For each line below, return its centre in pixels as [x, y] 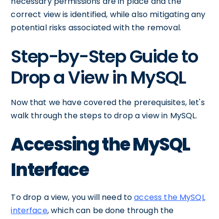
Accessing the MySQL [101, 144]
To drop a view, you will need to [73, 197]
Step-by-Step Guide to [104, 56]
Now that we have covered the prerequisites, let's [108, 102]
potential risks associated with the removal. [96, 28]
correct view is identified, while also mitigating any [108, 14]
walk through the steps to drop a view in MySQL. [104, 116]
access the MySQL [170, 197]
